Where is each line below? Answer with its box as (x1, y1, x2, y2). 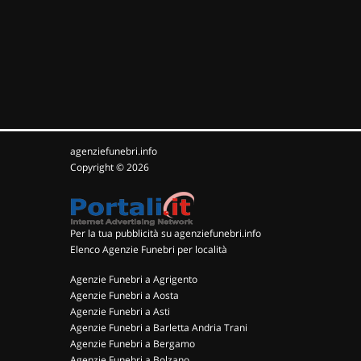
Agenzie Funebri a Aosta (70, 288, 179, 302)
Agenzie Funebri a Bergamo (70, 337, 195, 351)
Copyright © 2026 (70, 160, 149, 174)
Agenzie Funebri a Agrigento (70, 272, 197, 286)
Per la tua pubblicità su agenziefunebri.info (70, 226, 261, 240)
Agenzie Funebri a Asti (70, 305, 170, 318)
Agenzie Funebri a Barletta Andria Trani (70, 321, 247, 334)
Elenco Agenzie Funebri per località (70, 243, 227, 256)
